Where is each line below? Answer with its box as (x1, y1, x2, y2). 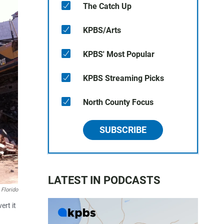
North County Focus (83, 97, 153, 107)
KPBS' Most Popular (83, 49, 154, 59)
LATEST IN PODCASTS (48, 174, 160, 186)
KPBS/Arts (83, 25, 121, 35)
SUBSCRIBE (99, 124, 146, 135)
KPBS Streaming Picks (83, 73, 164, 83)
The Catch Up (83, 1, 131, 11)
